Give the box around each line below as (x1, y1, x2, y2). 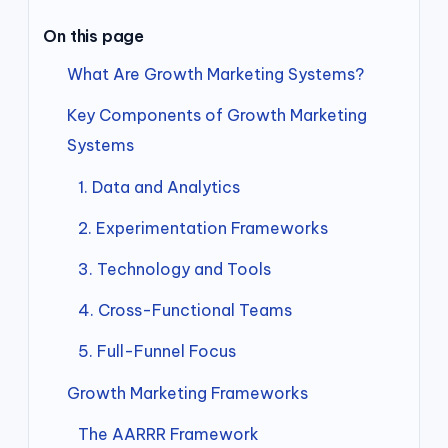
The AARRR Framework (77, 423, 259, 444)
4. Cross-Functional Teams (77, 300, 292, 321)
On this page (43, 26, 145, 47)
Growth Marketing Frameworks (67, 382, 309, 403)
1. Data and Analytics (77, 176, 240, 197)
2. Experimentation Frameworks (77, 217, 328, 238)
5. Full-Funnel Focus (77, 341, 236, 362)
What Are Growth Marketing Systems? (67, 64, 365, 85)
